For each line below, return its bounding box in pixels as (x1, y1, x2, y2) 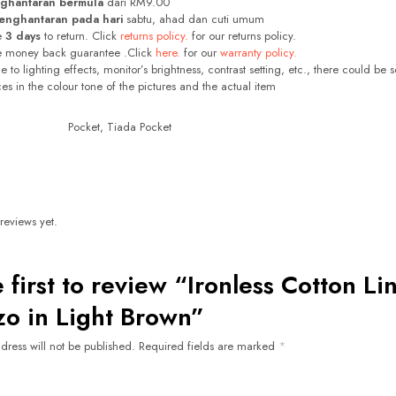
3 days (5, 27, 42, 45)
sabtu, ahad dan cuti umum (123, 11, 265, 28)
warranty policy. (220, 44, 298, 62)
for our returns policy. (188, 27, 297, 45)
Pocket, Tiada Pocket (68, 118, 171, 135)
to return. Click (41, 27, 121, 45)
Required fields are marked (139, 337, 278, 354)
